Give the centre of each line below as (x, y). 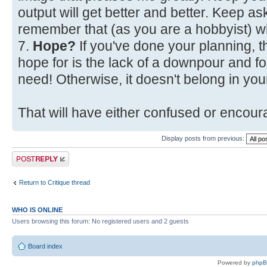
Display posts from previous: (204, 139)
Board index (45, 246)
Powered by (235, 262)
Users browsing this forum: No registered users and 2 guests (100, 221)
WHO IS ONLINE (37, 210)
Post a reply (29, 155)
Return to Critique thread (55, 182)
